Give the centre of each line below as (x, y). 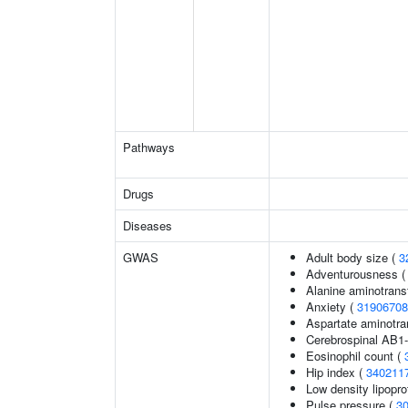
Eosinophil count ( (355, 356)
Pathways (149, 147)
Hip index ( (336, 372)
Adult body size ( (352, 257)
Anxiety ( (331, 306)
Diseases (148, 225)
